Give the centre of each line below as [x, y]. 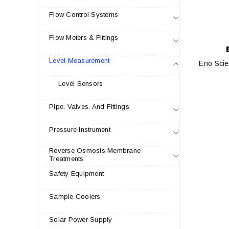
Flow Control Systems [84, 15]
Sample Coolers [75, 197]
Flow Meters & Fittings [84, 38]
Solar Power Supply [81, 220]
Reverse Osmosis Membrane [95, 151]
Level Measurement [79, 61]
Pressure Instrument [80, 130]
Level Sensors [81, 84]
